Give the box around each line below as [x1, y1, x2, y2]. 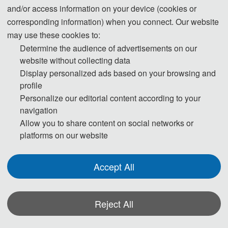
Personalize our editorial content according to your [20, 92, 201, 104]
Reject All [95, 197, 133, 210]
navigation [20, 104, 58, 116]
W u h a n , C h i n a [81, 170, 147, 180]
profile [20, 79, 42, 91]
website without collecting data [20, 54, 130, 66]
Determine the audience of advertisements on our [20, 42, 197, 54]
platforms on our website [20, 129, 108, 141]
